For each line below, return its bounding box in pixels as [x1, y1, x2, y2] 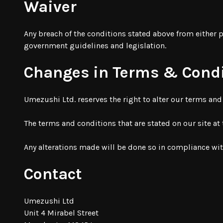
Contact [24, 164, 82, 183]
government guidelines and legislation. [24, 40, 168, 50]
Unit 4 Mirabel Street [24, 208, 99, 218]
